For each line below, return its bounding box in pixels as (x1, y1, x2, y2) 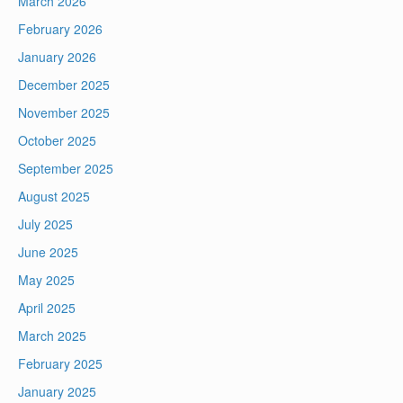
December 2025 (18, 76, 110, 94)
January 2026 (18, 48, 96, 67)
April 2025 (18, 299, 76, 318)
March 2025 (18, 327, 86, 345)
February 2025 (18, 354, 103, 373)
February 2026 (18, 20, 103, 39)
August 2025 (18, 187, 90, 206)
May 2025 (18, 271, 75, 290)
